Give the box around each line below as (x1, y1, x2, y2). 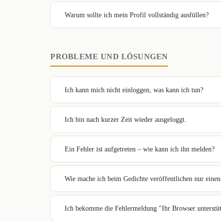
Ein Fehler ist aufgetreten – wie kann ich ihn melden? (65, 145, 215, 153)
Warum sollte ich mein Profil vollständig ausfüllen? (65, 11, 209, 19)
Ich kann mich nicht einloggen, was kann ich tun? (65, 86, 203, 94)
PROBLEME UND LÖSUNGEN (50, 52, 168, 61)
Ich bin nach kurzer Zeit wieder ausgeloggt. (65, 115, 186, 123)
